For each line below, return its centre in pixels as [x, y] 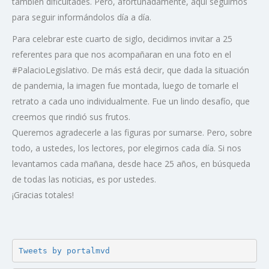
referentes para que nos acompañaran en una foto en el [122, 55]
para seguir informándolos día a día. [82, 17]
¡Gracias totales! [43, 195]
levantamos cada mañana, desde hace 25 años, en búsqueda [131, 164]
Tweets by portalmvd [64, 250]
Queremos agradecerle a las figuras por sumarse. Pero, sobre [132, 133]
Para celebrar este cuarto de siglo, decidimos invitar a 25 [122, 39]
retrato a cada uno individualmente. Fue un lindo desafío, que [131, 101]
